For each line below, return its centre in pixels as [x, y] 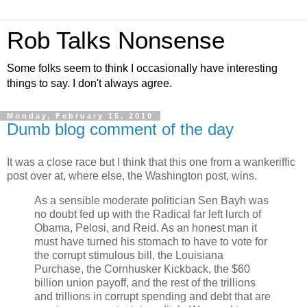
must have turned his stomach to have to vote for [151, 241]
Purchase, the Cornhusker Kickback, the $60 [142, 269]
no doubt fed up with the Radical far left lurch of [148, 214]
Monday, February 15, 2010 [80, 116]
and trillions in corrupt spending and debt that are [152, 296]
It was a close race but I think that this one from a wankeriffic [151, 162]
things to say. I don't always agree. [89, 83]
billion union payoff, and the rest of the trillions [145, 282]
